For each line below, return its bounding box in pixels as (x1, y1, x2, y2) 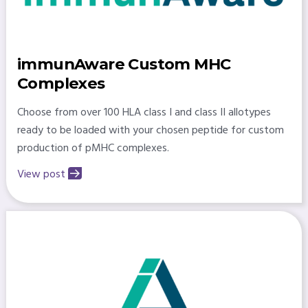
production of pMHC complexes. (16, 140, 169, 158)
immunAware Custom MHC (16, 54, 231, 74)
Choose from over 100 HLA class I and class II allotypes (16, 104, 271, 122)
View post (16, 166, 65, 184)
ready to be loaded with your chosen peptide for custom (16, 122, 284, 140)
